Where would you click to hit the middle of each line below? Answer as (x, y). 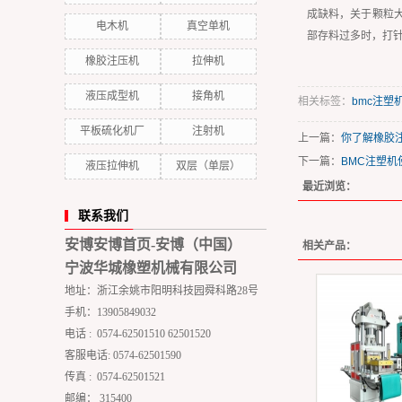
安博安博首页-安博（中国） (153, 245)
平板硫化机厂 (113, 131)
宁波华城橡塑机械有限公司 (151, 268)
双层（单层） (209, 166)
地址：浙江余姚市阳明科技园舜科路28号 (162, 291)
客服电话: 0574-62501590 (123, 355)
